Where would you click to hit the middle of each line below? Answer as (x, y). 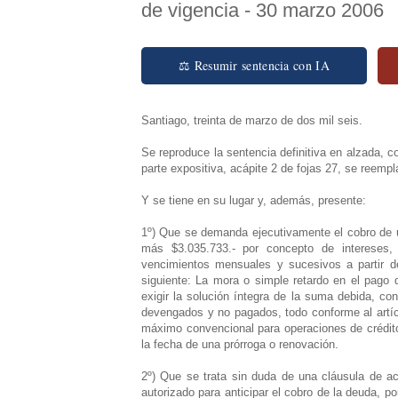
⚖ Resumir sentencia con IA (254, 65)
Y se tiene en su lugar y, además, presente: (254, 200)
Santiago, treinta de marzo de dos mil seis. (252, 120)
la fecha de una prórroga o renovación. (240, 344)
